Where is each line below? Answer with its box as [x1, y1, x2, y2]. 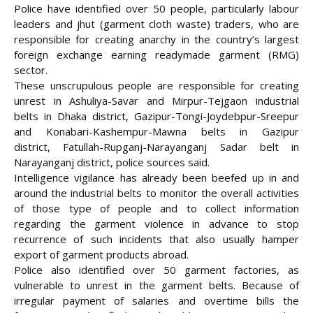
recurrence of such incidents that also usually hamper [14, 232, 299, 247]
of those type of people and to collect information [14, 201, 299, 216]
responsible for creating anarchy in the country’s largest [14, 32, 299, 47]
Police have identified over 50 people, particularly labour [14, 1, 299, 16]
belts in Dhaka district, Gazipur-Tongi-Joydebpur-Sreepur [14, 109, 299, 124]
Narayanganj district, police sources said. [14, 155, 210, 170]
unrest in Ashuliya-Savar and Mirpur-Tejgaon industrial [14, 94, 299, 108]
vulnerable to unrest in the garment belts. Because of [14, 278, 299, 293]
